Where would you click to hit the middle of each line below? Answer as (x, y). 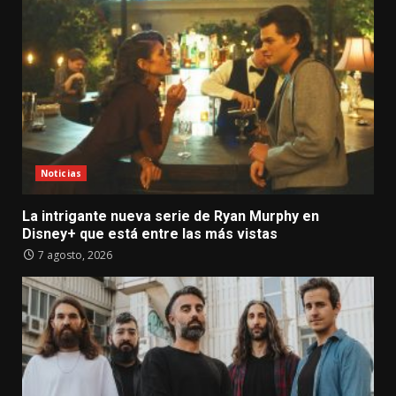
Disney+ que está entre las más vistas (150, 234)
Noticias (61, 174)
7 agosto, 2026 (74, 255)
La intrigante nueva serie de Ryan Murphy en (171, 217)
